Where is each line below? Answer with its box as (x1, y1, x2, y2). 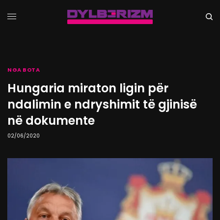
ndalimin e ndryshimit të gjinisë (7, 96, 197, 112)
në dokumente (7, 112, 95, 129)
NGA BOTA (7, 66, 40, 74)
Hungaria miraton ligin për (7, 80, 168, 96)
